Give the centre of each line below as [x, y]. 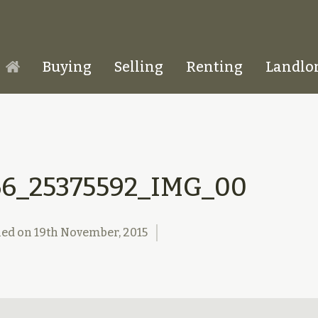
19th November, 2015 [91, 232]
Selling [139, 66]
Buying [67, 66]
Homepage [58, 69]
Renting [214, 66]
